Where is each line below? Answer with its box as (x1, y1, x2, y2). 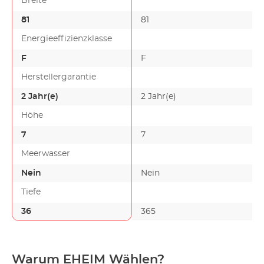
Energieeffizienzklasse (21, 34, 112, 43)
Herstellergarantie (21, 72, 96, 81)
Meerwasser (21, 149, 70, 158)
